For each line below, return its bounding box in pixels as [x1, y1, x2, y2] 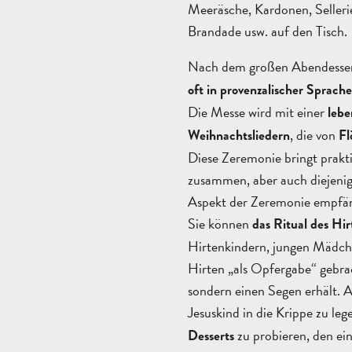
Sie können [188, 213, 252, 235]
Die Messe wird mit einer [188, 101, 328, 123]
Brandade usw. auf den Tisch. [188, 20, 347, 42]
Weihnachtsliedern [188, 126, 290, 146]
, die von [290, 124, 339, 146]
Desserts [188, 326, 234, 346]
